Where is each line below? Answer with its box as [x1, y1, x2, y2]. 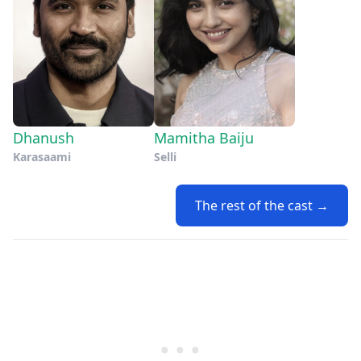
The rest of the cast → [195, 196, 329, 214]
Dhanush [13, 127, 74, 147]
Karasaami [13, 148, 71, 164]
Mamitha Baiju [154, 127, 254, 147]
